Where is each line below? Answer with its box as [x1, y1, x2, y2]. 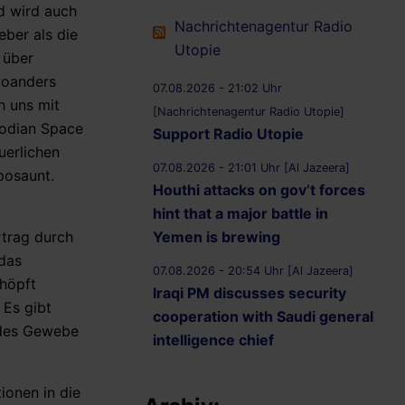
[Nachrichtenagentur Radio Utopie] [153, 105, 344, 119]
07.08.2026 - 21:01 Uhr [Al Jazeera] [153, 161, 350, 175]
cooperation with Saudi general [153, 307, 373, 326]
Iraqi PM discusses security [153, 284, 346, 303]
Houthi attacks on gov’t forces [153, 181, 365, 200]
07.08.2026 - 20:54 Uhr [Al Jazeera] [153, 264, 353, 278]
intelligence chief [153, 331, 274, 350]
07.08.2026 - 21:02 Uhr [153, 81, 282, 96]
